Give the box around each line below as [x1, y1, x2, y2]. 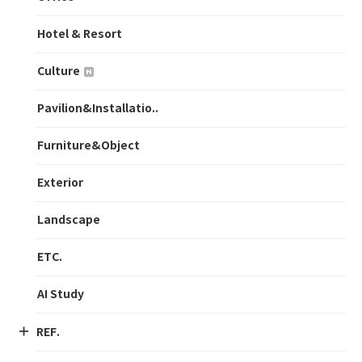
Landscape [37, 213, 100, 227]
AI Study [37, 288, 84, 301]
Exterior [37, 176, 83, 190]
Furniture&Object [37, 139, 140, 153]
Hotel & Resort [37, 27, 122, 41]
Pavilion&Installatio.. [37, 102, 158, 116]
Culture [37, 65, 82, 78]
